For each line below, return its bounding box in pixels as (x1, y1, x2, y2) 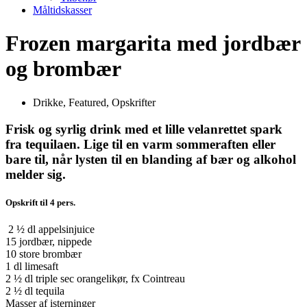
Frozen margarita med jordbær (5, 31, 300, 56)
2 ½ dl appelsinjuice (8, 223, 95, 235)
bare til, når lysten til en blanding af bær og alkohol (5, 151, 296, 167)
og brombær (5, 56, 121, 82)
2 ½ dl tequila (5, 284, 64, 297)
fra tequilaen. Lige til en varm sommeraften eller (5, 136, 275, 151)
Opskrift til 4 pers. (5, 197, 75, 208)
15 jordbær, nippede (5, 235, 92, 247)
